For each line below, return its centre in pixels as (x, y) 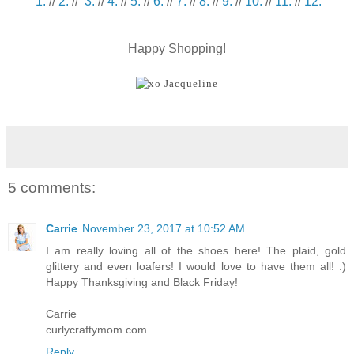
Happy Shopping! (177, 48)
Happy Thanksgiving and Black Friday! (142, 282)
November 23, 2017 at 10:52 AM (164, 229)
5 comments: (52, 187)
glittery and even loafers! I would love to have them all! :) (196, 267)
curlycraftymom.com (96, 330)
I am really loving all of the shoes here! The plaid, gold (196, 251)
